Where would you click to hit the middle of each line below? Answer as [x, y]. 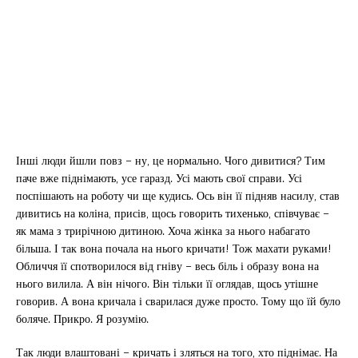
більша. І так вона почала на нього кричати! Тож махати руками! [174, 249]
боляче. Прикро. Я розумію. [82, 319]
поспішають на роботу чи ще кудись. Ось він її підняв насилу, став [178, 196]
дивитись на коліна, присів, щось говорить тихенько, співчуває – [173, 213]
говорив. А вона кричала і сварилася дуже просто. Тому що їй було [178, 301]
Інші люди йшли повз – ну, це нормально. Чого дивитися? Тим [171, 161]
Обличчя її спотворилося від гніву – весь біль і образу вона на [167, 266]
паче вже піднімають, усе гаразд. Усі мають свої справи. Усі [159, 178]
